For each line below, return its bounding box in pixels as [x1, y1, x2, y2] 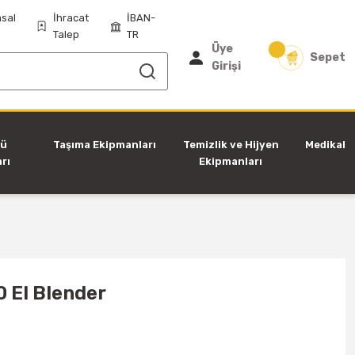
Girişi [212, 59, 242, 73]
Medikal [305, 139, 345, 151]
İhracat [52, 12, 89, 24]
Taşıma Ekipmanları [53, 139, 156, 151]
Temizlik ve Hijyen [182, 139, 279, 151]
